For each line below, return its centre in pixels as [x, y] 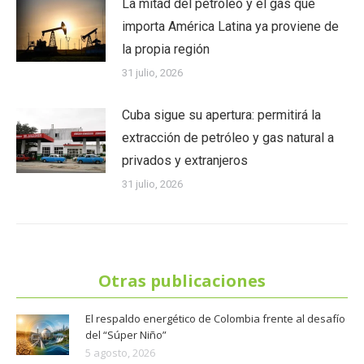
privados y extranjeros [185, 160]
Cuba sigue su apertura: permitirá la [221, 115]
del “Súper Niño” [126, 334]
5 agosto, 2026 [120, 352]
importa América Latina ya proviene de [230, 26]
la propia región [166, 49]
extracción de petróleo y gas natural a [228, 137]
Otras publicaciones [182, 280]
